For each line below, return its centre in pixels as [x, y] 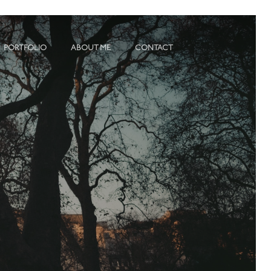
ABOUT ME [91, 48]
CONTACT [154, 48]
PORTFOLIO [25, 48]
